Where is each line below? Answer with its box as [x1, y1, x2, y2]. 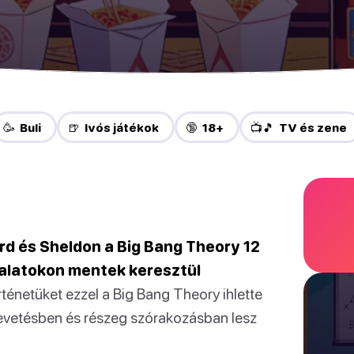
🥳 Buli [2, 120, 41, 134]
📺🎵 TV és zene [250, 120, 347, 134]
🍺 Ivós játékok [67, 120, 159, 134]
